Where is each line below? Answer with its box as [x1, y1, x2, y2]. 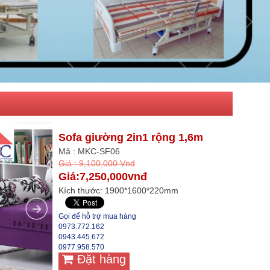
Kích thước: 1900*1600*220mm [58, 185, 178, 195]
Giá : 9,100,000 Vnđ [58, 158, 135, 168]
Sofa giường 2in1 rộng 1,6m [58, 131, 203, 143]
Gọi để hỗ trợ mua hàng [58, 212, 136, 221]
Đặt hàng [73, 252, 126, 266]
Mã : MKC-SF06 [58, 146, 120, 156]
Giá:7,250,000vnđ [58, 170, 147, 183]
